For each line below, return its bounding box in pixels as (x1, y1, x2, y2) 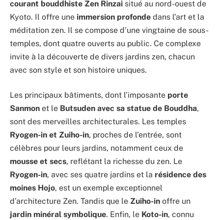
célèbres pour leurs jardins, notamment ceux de (10, 143, 183, 153)
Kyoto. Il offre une (10, 12, 77, 22)
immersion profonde (77, 12, 151, 22)
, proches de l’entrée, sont (89, 130, 182, 140)
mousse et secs (10, 157, 66, 166)
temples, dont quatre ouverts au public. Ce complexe (10, 38, 201, 48)
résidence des (155, 170, 206, 180)
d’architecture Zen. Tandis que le (10, 196, 130, 206)
